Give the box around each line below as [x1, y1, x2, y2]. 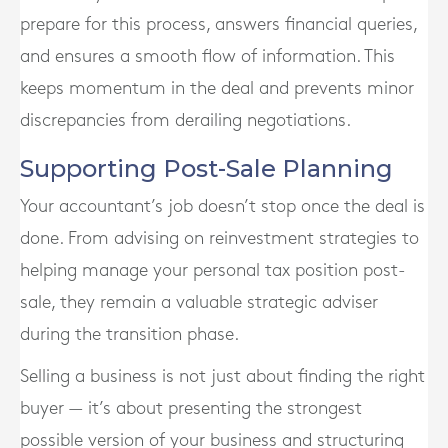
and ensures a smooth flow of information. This [20, 48, 395, 65]
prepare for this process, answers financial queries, [20, 16, 417, 33]
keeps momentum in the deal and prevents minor [20, 80, 414, 97]
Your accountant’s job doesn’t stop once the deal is [20, 198, 425, 215]
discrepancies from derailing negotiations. [20, 112, 351, 129]
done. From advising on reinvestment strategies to [20, 230, 419, 247]
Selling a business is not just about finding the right [20, 368, 425, 385]
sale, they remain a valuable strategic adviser [20, 294, 378, 311]
